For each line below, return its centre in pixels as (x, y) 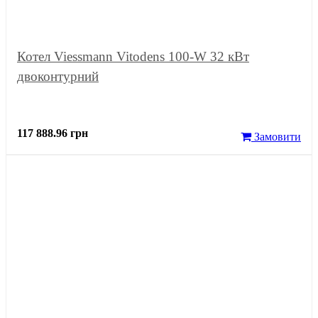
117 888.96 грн (53, 133)
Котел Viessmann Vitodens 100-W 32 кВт (133, 57)
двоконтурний (58, 77)
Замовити (276, 137)
